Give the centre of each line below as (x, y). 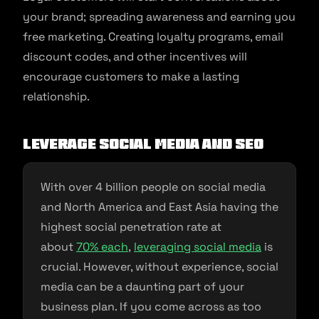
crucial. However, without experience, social (159, 267)
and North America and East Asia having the (159, 207)
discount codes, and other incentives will (135, 57)
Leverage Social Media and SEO (146, 144)
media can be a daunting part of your (142, 287)
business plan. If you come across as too (151, 307)
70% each (102, 247)
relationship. (58, 96)
